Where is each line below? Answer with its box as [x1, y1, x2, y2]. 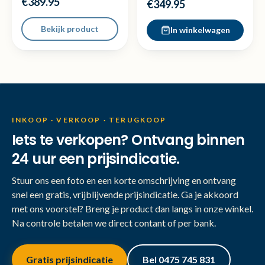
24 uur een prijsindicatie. [12, 149, 180, 169]
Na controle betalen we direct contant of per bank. [12, 217, 216, 228]
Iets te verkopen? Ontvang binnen [12, 130, 245, 150]
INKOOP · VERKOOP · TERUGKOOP [12, 115, 167, 124]
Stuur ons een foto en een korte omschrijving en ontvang [12, 174, 236, 186]
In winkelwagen [170, 25, 230, 35]
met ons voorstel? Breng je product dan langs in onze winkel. [12, 203, 253, 214]
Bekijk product [41, 24, 99, 34]
